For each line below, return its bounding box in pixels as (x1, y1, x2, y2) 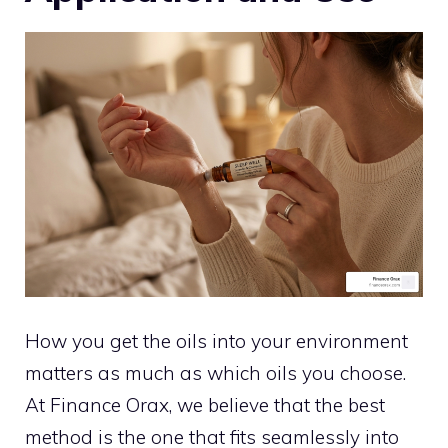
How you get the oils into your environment (25, 329, 408, 354)
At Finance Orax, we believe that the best (25, 393, 385, 418)
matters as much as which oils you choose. (25, 361, 406, 386)
